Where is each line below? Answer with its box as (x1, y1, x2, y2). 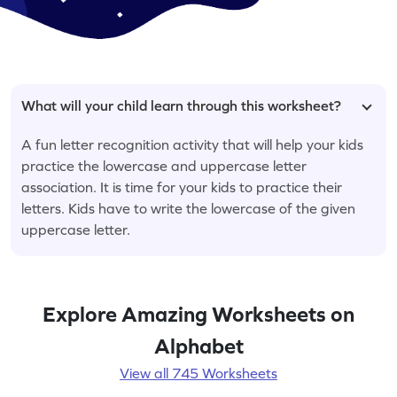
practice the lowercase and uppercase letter (21, 157, 307, 174)
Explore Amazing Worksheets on (43, 301, 354, 326)
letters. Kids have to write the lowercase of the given (21, 199, 355, 216)
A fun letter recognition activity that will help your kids (21, 136, 363, 152)
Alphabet (153, 333, 244, 358)
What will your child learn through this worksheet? (21, 97, 341, 113)
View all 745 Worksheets (120, 364, 277, 381)
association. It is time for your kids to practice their (21, 178, 342, 195)
